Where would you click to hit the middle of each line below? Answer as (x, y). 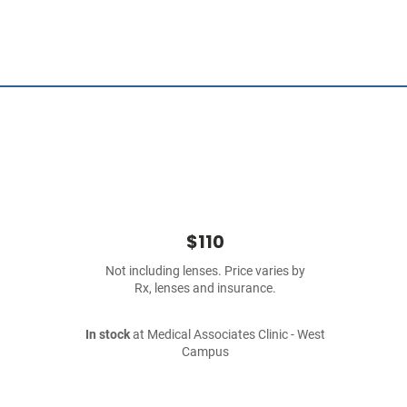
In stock (108, 335)
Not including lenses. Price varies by (205, 271)
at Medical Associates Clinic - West (228, 335)
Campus (205, 352)
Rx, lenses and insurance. (205, 288)
